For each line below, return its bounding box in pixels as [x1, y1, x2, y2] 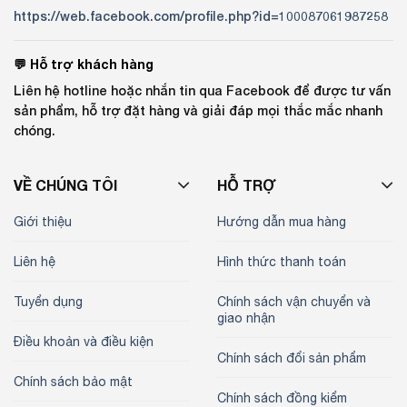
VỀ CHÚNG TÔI [14, 176, 117, 194]
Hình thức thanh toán [217, 254, 346, 270]
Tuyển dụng [14, 294, 83, 310]
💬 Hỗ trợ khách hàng [14, 56, 154, 73]
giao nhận [217, 311, 275, 326]
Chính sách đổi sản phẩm [217, 351, 366, 366]
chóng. [14, 123, 55, 139]
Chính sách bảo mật [14, 374, 133, 390]
